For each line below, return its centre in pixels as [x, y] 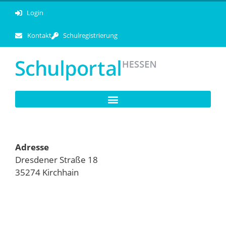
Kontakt [39, 35]
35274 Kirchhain [47, 172]
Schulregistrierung [90, 35]
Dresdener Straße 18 [56, 160]
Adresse [32, 147]
